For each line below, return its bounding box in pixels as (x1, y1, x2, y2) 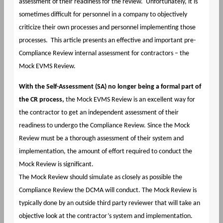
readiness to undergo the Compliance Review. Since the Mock (18, 121, 190, 129)
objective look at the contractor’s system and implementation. (18, 212, 193, 220)
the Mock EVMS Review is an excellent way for (65, 96, 195, 104)
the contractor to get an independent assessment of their (18, 109, 179, 116)
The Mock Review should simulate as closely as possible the (18, 173, 182, 181)
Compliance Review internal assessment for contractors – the (18, 49, 189, 57)
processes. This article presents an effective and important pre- (18, 36, 196, 44)
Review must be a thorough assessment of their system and (18, 134, 184, 142)
